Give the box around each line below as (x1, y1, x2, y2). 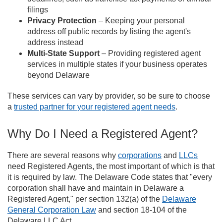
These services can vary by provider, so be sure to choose (7, 92, 210, 101)
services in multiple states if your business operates (27, 60, 207, 69)
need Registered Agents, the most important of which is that (7, 162, 215, 171)
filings (27, 5, 48, 14)
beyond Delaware (27, 71, 90, 80)
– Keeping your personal (97, 16, 185, 25)
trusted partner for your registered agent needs (14, 103, 175, 111)
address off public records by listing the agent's (27, 27, 191, 36)
